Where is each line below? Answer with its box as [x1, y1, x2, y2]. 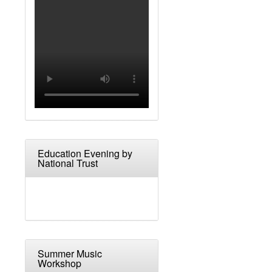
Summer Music [38, 246, 102, 261]
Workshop [38, 256, 81, 271]
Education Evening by [38, 146, 132, 161]
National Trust [38, 156, 98, 171]
